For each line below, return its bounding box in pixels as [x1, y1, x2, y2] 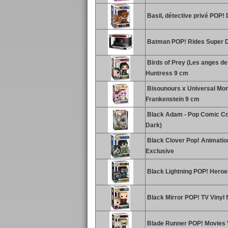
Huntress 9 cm [146, 70, 188, 77]
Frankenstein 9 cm [146, 96, 199, 103]
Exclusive [146, 148, 174, 155]
